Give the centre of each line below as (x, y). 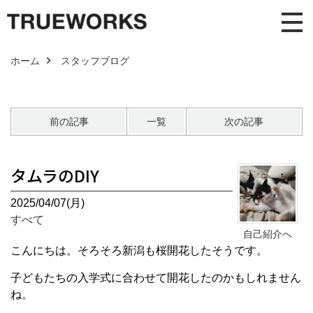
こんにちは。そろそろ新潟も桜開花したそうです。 (139, 250)
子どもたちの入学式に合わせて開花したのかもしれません (156, 278)
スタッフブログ (95, 61)
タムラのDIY (55, 175)
